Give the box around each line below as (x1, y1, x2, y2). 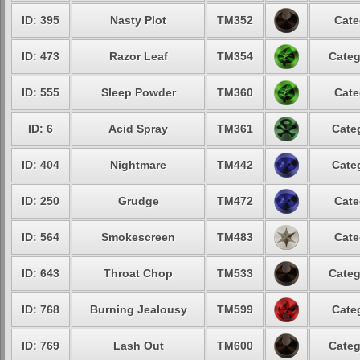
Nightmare (110, 158, 166, 171)
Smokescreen (101, 231, 175, 243)
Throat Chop (104, 267, 173, 280)
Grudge (117, 194, 159, 207)
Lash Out (112, 339, 164, 352)
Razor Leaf (108, 50, 168, 63)
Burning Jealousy (89, 303, 187, 316)
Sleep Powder (100, 86, 176, 99)
